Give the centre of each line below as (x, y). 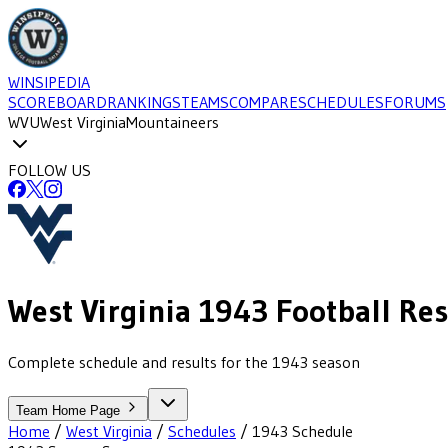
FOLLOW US (49, 170)
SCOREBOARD (57, 102)
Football (329, 311)
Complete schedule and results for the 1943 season (184, 361)
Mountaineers (172, 122)
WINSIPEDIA (49, 82)
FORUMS (415, 102)
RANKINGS (144, 102)
